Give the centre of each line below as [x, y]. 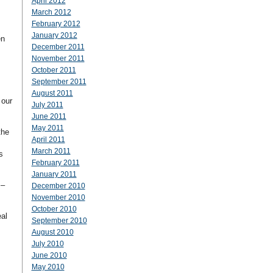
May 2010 [48, 267]
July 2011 [47, 105]
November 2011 [58, 58]
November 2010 [58, 197]
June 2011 [49, 116]
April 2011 [48, 140]
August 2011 [52, 93]
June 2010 [49, 255]
